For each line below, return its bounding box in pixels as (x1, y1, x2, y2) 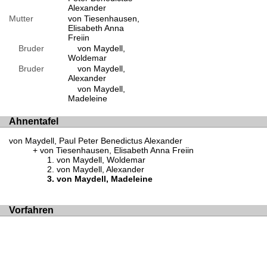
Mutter (9, 13, 33, 23)
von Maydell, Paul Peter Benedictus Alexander (9, 136, 182, 146)
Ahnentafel (9, 116, 58, 126)
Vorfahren (9, 205, 54, 215)
